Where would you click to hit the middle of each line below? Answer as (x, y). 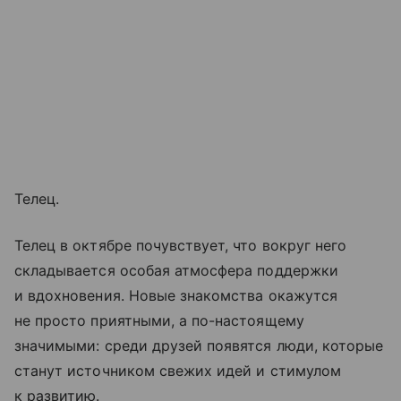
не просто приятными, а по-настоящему (159, 320)
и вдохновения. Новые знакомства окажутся (176, 295)
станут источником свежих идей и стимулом (178, 371)
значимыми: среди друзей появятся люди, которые (199, 346)
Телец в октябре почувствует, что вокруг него (181, 245)
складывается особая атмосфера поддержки (176, 270)
